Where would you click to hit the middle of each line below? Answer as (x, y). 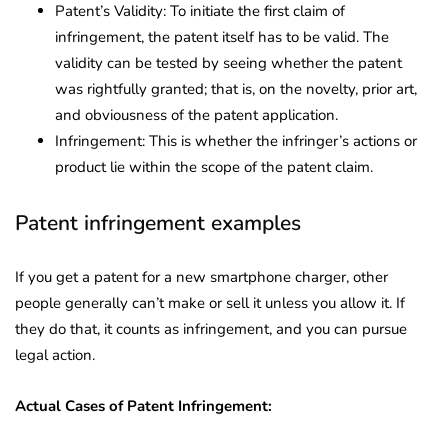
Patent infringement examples (158, 222)
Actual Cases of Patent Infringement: (143, 405)
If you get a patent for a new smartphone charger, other (201, 276)
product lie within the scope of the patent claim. (214, 166)
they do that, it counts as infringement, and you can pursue (211, 328)
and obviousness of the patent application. (196, 114)
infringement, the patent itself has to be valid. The (222, 36)
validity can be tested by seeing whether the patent (228, 62)
